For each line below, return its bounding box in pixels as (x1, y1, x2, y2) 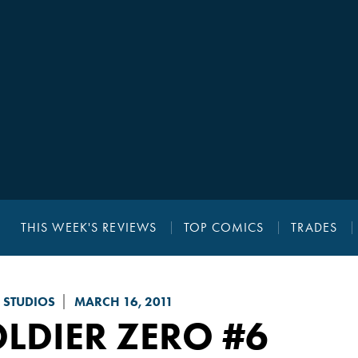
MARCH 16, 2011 (74, 294, 173, 310)
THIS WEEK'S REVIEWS (20, 220, 157, 236)
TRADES (291, 220, 338, 236)
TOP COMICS (184, 220, 265, 236)
